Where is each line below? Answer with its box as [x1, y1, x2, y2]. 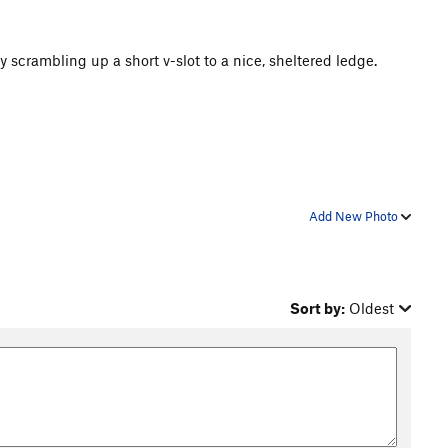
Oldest [349, 298, 395, 317]
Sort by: [290, 298, 346, 317]
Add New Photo [309, 207, 401, 224]
